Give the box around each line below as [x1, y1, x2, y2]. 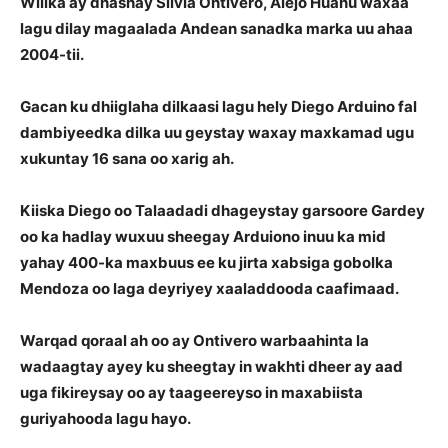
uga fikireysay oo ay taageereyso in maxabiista [20, 383, 363, 403]
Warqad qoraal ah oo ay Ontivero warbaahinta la [20, 331, 369, 351]
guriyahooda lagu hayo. [20, 409, 191, 429]
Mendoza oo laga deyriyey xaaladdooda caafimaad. [20, 279, 399, 299]
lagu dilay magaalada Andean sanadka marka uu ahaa [20, 19, 413, 39]
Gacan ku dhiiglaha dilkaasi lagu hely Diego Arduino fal [20, 97, 417, 117]
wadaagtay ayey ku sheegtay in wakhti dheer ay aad [20, 357, 403, 377]
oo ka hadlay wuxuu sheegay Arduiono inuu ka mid [20, 227, 386, 247]
